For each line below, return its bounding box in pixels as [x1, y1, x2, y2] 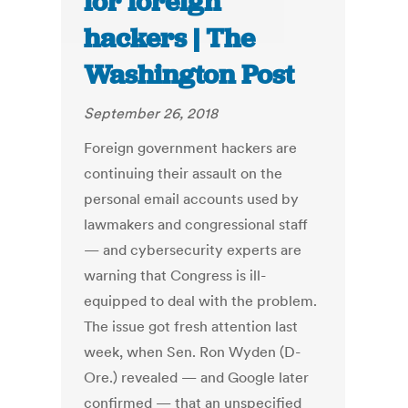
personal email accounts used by [84, 189, 300, 209]
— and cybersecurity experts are [84, 240, 302, 260]
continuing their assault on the [84, 164, 283, 183]
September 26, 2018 [84, 104, 219, 123]
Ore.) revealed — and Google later [84, 368, 310, 387]
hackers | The [84, 21, 256, 56]
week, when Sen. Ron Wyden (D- [84, 342, 301, 362]
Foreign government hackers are [84, 138, 298, 158]
